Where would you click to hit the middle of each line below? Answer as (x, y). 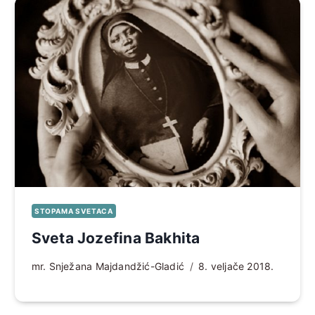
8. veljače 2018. (236, 266)
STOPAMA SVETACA (73, 211)
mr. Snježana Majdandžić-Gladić (108, 266)
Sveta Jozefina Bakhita (116, 238)
